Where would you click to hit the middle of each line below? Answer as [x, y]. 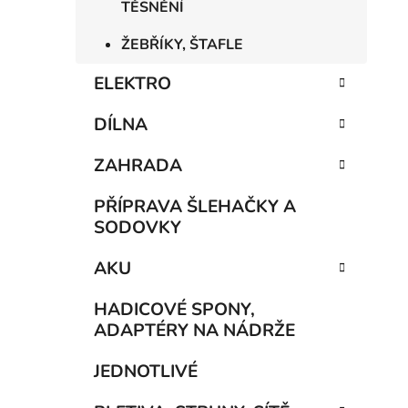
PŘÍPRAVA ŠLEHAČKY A [195, 207]
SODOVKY [138, 228]
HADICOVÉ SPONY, [174, 310]
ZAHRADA [138, 166]
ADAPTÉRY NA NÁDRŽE [194, 331]
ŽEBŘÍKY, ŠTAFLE [182, 45]
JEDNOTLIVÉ [146, 372]
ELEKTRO [133, 84]
